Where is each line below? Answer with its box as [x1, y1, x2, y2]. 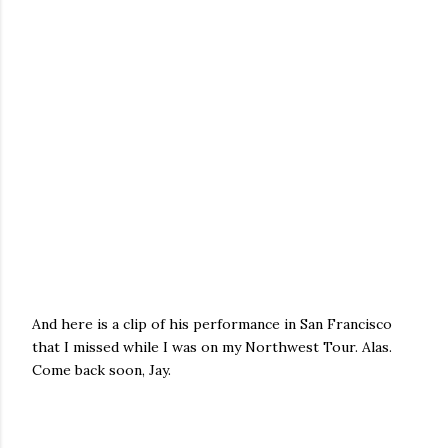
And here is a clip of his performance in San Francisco [32, 315, 392, 333]
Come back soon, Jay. [32, 361, 171, 379]
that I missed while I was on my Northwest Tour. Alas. [32, 338, 392, 356]
